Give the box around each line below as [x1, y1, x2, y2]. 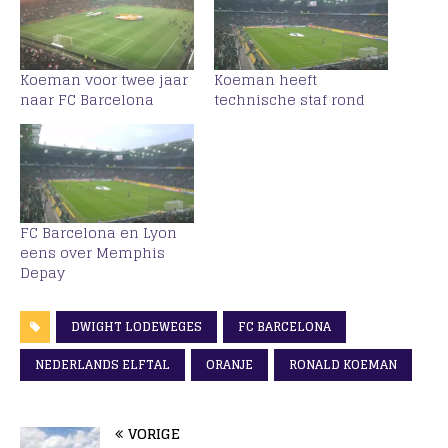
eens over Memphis [20, 240, 165, 266]
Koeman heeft [214, 66, 317, 92]
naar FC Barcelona [20, 86, 154, 112]
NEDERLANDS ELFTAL [35, 354, 170, 376]
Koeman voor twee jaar [20, 66, 188, 92]
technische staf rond [214, 86, 365, 112]
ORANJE [206, 354, 253, 376]
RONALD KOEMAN [289, 354, 397, 376]
